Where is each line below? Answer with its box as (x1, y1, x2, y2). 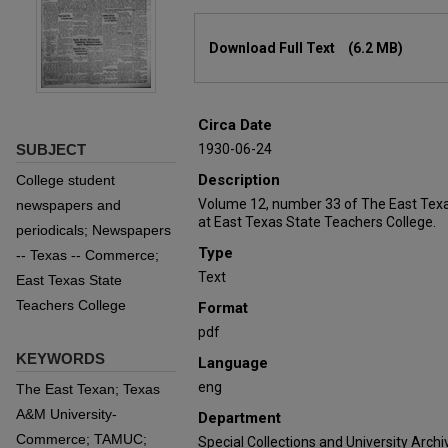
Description (198, 171, 280, 189)
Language (198, 354, 268, 372)
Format (198, 299, 248, 317)
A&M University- (16, 406, 117, 422)
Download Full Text (209, 40, 338, 56)
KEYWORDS (16, 350, 105, 367)
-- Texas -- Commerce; (16, 247, 159, 263)
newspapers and (16, 197, 121, 213)
